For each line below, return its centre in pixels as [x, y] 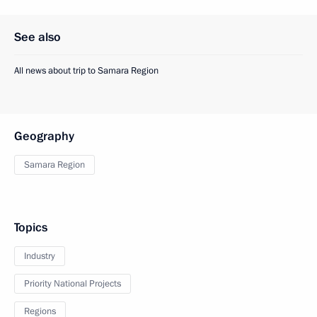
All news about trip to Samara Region [86, 71]
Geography [44, 137]
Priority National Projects [73, 284]
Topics [31, 228]
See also [38, 38]
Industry [40, 257]
